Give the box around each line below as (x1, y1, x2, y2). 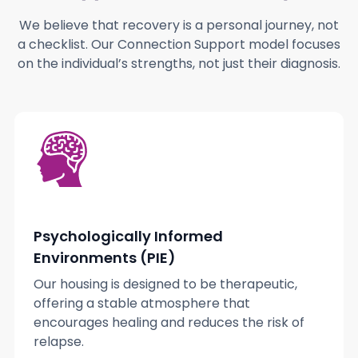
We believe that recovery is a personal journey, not (19, 16, 339, 35)
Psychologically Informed (33, 226, 223, 247)
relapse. (33, 332, 84, 352)
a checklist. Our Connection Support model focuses (18, 35, 340, 54)
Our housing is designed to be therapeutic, (33, 275, 297, 294)
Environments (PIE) (33, 248, 176, 268)
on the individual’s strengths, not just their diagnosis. (18, 54, 340, 74)
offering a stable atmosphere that (33, 294, 250, 313)
